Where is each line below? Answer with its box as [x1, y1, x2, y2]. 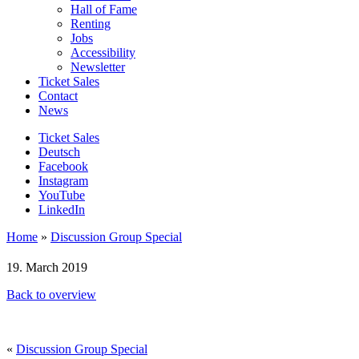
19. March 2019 [6, 260, 87, 274]
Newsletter [71, 59, 125, 74]
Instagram [38, 173, 88, 188]
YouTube [38, 188, 85, 202]
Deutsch [38, 144, 80, 159]
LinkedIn [38, 202, 85, 216]
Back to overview [6, 287, 96, 301]
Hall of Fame [71, 2, 137, 16]
